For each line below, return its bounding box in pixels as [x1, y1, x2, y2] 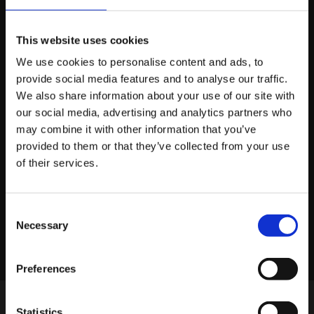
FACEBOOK [243, 207, 296, 221]
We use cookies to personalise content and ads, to [16, 55, 264, 68]
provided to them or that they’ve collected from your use [16, 139, 289, 152]
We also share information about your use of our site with [16, 89, 295, 102]
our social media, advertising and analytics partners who [16, 106, 292, 118]
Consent [5, 205, 44, 217]
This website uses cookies [16, 34, 149, 46]
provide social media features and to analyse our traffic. [16, 72, 288, 85]
